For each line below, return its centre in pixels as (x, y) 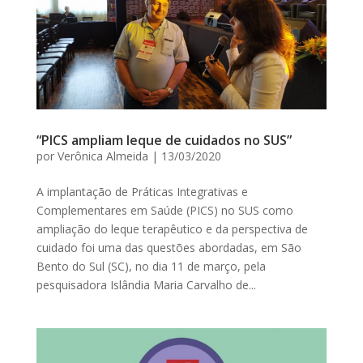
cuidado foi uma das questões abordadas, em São (169, 248)
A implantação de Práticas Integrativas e (142, 192)
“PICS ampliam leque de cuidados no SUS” (164, 141)
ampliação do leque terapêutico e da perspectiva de (172, 229)
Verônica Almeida (102, 156)
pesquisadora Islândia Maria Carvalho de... (146, 285)
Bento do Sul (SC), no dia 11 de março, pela (151, 267)
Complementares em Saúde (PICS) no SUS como (164, 211)
